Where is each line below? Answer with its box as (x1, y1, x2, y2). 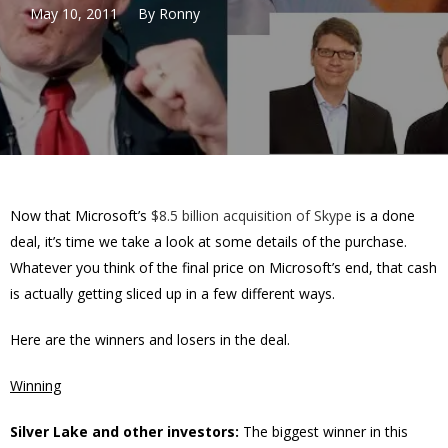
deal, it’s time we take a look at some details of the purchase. (10, 232, 407, 251)
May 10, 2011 (30, 3, 118, 23)
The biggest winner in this (239, 422, 408, 441)
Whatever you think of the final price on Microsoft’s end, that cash (10, 258, 437, 277)
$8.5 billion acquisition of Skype (151, 206, 352, 225)
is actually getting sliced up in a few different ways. (10, 284, 335, 303)
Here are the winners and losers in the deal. (10, 330, 290, 349)
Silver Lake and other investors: (10, 422, 239, 441)
